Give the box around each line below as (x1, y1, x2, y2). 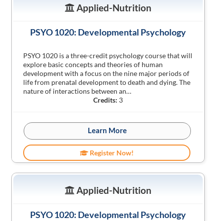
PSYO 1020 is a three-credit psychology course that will (23, 51, 193, 60)
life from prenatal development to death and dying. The (23, 78, 191, 86)
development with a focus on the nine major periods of (23, 69, 190, 77)
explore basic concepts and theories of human (23, 60, 163, 69)
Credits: (93, 96, 117, 104)
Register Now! (88, 148, 134, 157)
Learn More (88, 126, 127, 135)
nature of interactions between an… (23, 87, 132, 95)
